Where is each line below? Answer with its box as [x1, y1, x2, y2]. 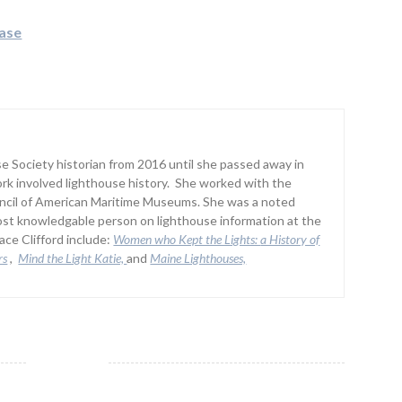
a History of [260, 232, 320, 248]
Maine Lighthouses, [150, 250, 247, 267]
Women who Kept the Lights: [113, 232, 261, 248]
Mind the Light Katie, [18, 250, 127, 267]
